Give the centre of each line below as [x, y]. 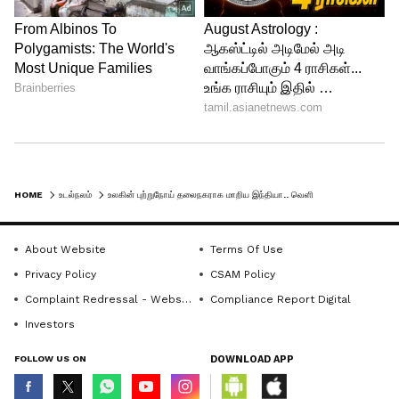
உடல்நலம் [75, 195]
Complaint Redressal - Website [103, 299]
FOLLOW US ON [50, 358]
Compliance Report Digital [281, 299]
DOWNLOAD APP [252, 359]
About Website [65, 249]
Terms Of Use [247, 249]
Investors [50, 324]
